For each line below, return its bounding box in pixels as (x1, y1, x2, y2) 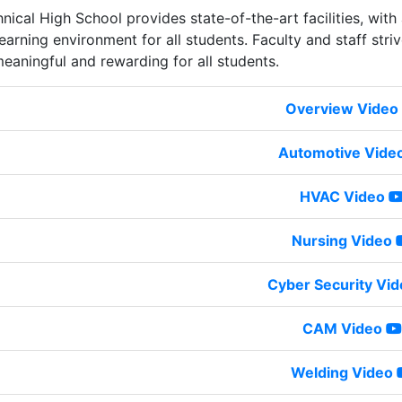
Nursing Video (292, 231, 392, 249)
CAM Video (301, 319, 382, 337)
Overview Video (285, 99, 398, 118)
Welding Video (291, 363, 393, 381)
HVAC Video (299, 187, 385, 205)
